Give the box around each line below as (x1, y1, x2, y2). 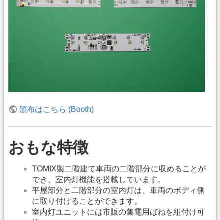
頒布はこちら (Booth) (19, 105, 94, 114)
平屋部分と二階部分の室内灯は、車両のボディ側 (32, 186, 205, 195)
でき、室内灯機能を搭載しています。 (32, 175, 165, 184)
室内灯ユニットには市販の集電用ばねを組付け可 (32, 208, 205, 217)
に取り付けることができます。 (32, 197, 142, 206)
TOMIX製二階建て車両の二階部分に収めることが (32, 165, 206, 173)
